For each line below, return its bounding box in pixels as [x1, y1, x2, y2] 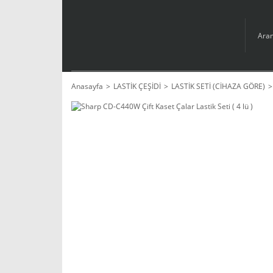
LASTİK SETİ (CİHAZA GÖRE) [171, 81, 265, 91]
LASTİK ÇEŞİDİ [113, 81, 161, 91]
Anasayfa [71, 81, 103, 91]
